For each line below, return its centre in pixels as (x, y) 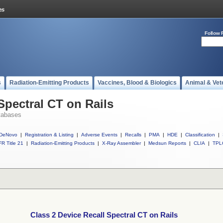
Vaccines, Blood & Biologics (137, 83)
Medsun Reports (167, 143)
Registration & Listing (49, 135)
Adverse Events (99, 135)
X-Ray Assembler (121, 143)
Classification (200, 135)
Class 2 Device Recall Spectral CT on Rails (104, 215)
